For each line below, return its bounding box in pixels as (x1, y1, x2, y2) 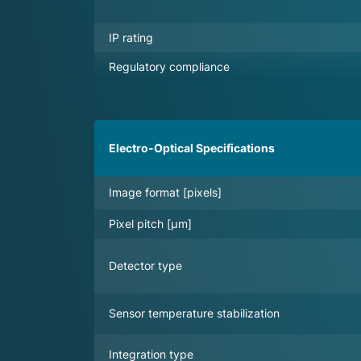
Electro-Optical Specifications (109, 141, 275, 155)
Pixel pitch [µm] (108, 216, 193, 230)
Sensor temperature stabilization (108, 305, 280, 321)
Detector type (108, 258, 183, 272)
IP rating (108, 30, 154, 44)
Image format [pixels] (108, 185, 222, 199)
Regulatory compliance (108, 59, 230, 73)
